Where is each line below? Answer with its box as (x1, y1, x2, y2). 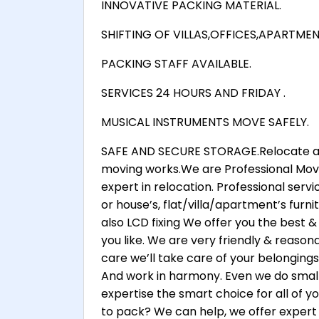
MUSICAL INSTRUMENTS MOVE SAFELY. (101, 114, 309, 131)
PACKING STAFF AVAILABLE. (101, 56, 251, 73)
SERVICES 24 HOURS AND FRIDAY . (101, 85, 286, 102)
